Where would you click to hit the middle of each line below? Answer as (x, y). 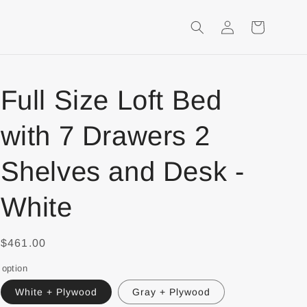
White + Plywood (56, 292)
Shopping (242, 53)
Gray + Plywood (172, 292)
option (14, 268)
